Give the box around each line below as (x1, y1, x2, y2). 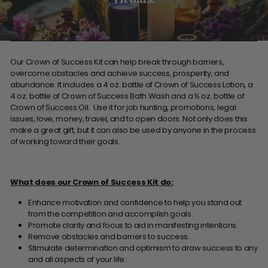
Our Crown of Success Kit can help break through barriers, (10, 56, 224, 68)
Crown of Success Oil (10, 101, 89, 113)
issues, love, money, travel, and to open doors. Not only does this (10, 112, 248, 124)
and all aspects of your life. (28, 253, 128, 265)
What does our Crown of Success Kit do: (10, 176, 173, 188)
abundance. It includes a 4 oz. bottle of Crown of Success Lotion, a (10, 78, 253, 90)
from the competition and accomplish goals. (28, 208, 193, 220)
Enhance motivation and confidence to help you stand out (28, 196, 242, 208)
